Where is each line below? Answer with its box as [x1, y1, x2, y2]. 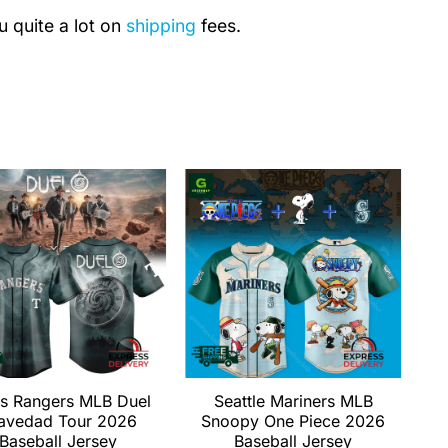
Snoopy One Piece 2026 [201, 411, 386, 432]
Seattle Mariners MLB [213, 391, 373, 412]
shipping [125, 14, 196, 36]
